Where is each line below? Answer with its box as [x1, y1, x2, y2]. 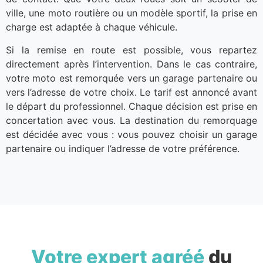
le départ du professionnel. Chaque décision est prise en [6, 100, 257, 112]
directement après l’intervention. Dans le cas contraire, [6, 58, 257, 70]
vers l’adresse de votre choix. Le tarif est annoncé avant [6, 86, 257, 98]
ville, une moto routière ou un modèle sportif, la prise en [6, 7, 257, 19]
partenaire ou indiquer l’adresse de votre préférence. [6, 142, 240, 154]
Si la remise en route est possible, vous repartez [6, 43, 257, 56]
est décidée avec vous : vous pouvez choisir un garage [6, 128, 257, 140]
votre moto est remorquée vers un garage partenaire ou [6, 72, 257, 84]
